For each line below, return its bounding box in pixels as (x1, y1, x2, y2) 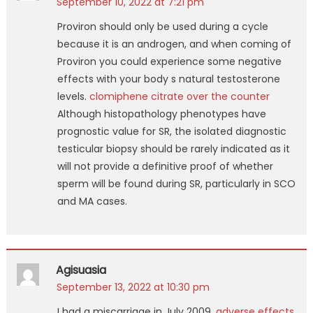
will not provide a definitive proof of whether (57, 159, 273, 173)
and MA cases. (57, 194, 127, 208)
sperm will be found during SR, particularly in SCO (57, 176, 296, 191)
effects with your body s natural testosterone (57, 71, 280, 86)
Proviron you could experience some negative (57, 54, 282, 68)
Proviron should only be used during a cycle (57, 19, 268, 34)
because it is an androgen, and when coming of (57, 36, 291, 51)
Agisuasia (55, 261, 106, 278)
